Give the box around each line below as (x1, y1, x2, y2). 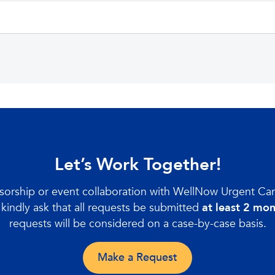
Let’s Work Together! (54, 152, 221, 176)
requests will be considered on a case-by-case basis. (9, 215, 266, 231)
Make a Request (98, 249, 177, 265)
